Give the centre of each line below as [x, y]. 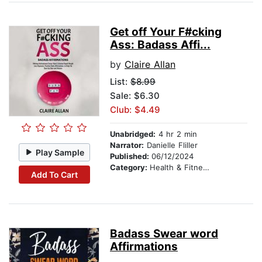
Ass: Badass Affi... [160, 45]
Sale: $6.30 [135, 96]
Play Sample [60, 152]
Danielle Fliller [171, 145]
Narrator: [127, 145]
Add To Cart [54, 174]
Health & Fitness [176, 168]
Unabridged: [133, 134]
